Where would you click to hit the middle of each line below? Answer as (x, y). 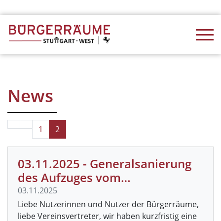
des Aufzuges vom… (74, 177)
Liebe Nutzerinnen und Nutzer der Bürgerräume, (108, 204)
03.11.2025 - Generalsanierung (105, 164)
